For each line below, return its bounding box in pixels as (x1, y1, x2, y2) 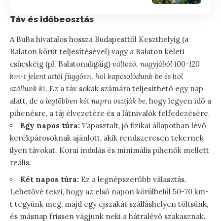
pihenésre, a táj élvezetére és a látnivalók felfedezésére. (10, 109, 210, 118)
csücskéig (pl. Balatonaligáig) (10, 59, 112, 69)
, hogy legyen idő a (146, 96, 211, 106)
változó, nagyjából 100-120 (112, 59, 200, 69)
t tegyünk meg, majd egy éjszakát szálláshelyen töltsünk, (10, 199, 208, 209)
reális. (10, 158, 31, 168)
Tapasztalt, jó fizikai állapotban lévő (80, 121, 206, 131)
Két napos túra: (20, 175, 79, 184)
